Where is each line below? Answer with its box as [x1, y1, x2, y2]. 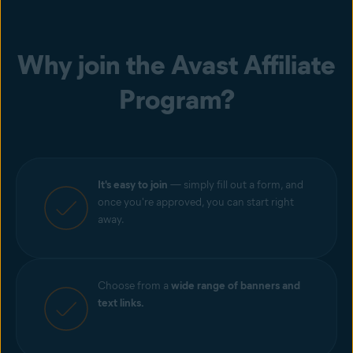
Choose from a [98, 279, 171, 292]
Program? [118, 83, 235, 116]
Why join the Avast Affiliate [17, 48, 336, 81]
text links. [98, 296, 144, 310]
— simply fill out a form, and [168, 178, 303, 191]
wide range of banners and [171, 279, 300, 292]
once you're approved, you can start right [98, 195, 294, 209]
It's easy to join [98, 178, 168, 191]
